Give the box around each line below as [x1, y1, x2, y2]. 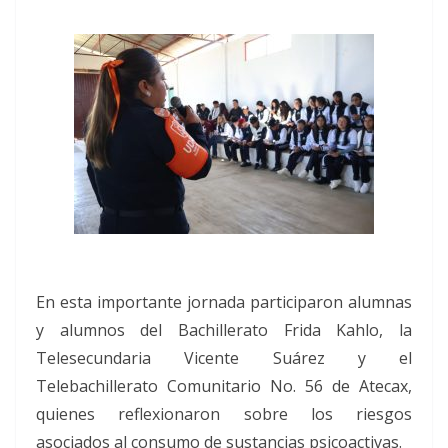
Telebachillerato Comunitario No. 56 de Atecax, [36, 374, 412, 397]
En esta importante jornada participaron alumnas [36, 290, 412, 313]
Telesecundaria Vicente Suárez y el [36, 346, 412, 369]
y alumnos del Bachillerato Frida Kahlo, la [36, 318, 412, 341]
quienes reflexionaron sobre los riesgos [36, 402, 412, 425]
